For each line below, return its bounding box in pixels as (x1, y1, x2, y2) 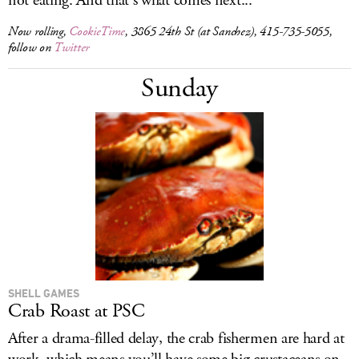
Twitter (54, 39, 89, 56)
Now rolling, (8, 23, 70, 40)
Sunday (140, 71, 219, 107)
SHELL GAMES (8, 286, 79, 300)
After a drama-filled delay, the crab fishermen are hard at (8, 328, 345, 349)
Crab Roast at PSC (8, 298, 145, 324)
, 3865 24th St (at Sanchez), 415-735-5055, (125, 23, 333, 40)
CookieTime (69, 23, 126, 40)
